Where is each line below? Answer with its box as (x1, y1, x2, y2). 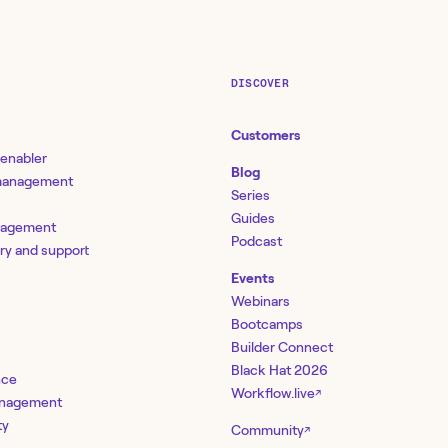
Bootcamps (231, 315, 303, 332)
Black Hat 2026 (231, 361, 328, 378)
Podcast (231, 232, 282, 249)
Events (231, 269, 274, 286)
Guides (231, 209, 275, 226)
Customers (231, 126, 300, 143)
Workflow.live (231, 384, 315, 401)
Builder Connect (231, 338, 333, 355)
